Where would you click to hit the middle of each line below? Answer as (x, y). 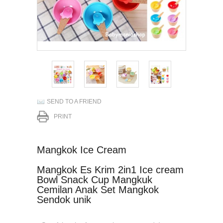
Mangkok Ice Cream (82, 150)
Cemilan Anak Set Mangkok (98, 190)
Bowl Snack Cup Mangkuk (95, 180)
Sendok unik (64, 200)
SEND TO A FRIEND (74, 102)
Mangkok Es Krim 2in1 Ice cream (110, 170)
